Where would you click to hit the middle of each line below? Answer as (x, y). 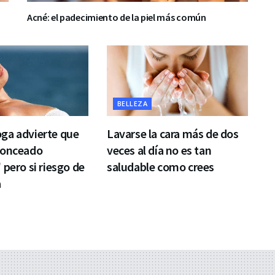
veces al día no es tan (159, 150)
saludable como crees (160, 166)
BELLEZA (132, 103)
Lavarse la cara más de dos (172, 133)
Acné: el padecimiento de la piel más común (117, 17)
